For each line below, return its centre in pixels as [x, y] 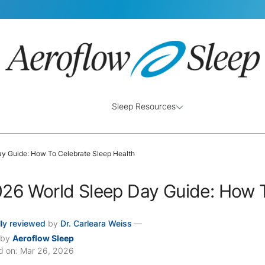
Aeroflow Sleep [43, 238]
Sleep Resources [144, 106]
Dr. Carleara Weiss [96, 223]
